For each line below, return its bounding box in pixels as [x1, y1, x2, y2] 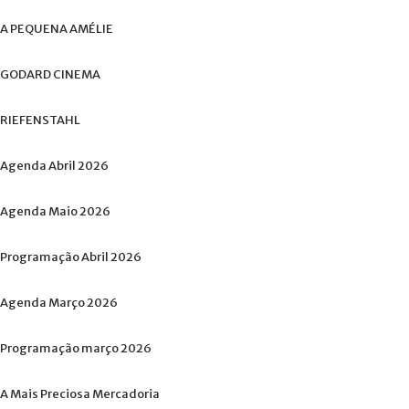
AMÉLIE [69, 21, 113, 37]
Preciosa [40, 386, 90, 403]
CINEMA [53, 67, 100, 83]
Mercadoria [92, 386, 160, 403]
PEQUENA [10, 21, 68, 37]
